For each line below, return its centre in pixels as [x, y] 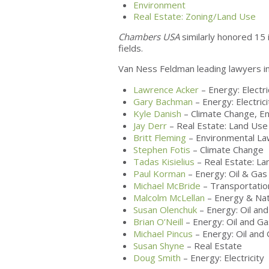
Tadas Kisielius [164, 162]
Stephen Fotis [162, 150]
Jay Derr [150, 125]
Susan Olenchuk [165, 210]
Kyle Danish [157, 113]
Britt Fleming [160, 138]
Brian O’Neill [158, 222]
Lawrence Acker [166, 89]
